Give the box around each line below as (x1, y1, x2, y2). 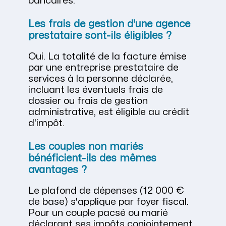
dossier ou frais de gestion (28, 96, 148, 105)
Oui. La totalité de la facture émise (28, 51, 187, 61)
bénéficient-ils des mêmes (28, 153, 156, 163)
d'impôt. (28, 118, 65, 128)
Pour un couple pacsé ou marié (28, 208, 168, 218)
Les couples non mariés (28, 141, 143, 151)
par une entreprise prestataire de (28, 63, 179, 72)
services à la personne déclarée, (28, 74, 173, 83)
